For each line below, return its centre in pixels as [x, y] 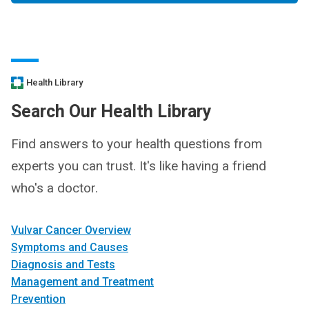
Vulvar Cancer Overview [71, 230]
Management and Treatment [82, 282]
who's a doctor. [54, 188]
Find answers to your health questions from [137, 144]
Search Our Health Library [111, 111]
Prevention [38, 299]
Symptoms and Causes [70, 247]
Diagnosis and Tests [63, 265]
